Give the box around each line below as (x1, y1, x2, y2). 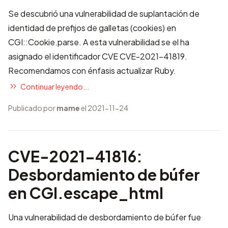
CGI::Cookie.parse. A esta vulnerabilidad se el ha (8, 37, 189, 47)
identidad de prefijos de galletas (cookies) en (8, 22, 176, 33)
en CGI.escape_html (8, 183, 163, 203)
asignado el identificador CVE (8, 51, 120, 62)
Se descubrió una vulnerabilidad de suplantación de (8, 8, 199, 19)
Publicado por (8, 103, 56, 112)
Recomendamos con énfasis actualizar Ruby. (8, 65, 176, 76)
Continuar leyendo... (20, 81, 89, 91)
